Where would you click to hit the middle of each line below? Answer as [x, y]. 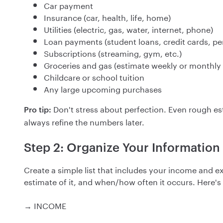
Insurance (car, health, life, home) [107, 17]
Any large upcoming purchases [103, 89]
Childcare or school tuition [94, 77]
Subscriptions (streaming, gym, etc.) [113, 53]
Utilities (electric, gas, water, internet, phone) [128, 29]
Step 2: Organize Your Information [122, 147]
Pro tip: [39, 110]
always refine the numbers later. [84, 121]
